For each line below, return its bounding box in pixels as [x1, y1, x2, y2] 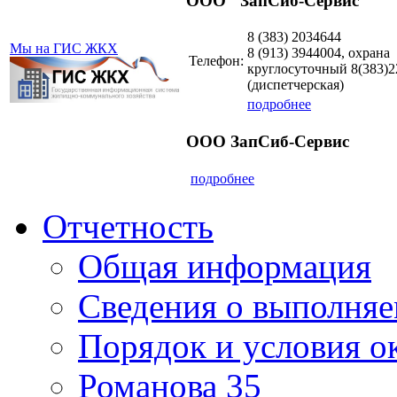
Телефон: [189, 53, 244, 69]
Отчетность [43, 206, 214, 245]
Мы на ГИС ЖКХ [10, 40, 118, 56]
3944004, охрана [292, 45, 390, 61]
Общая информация [78, 246, 371, 285]
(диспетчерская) [247, 77, 344, 93]
